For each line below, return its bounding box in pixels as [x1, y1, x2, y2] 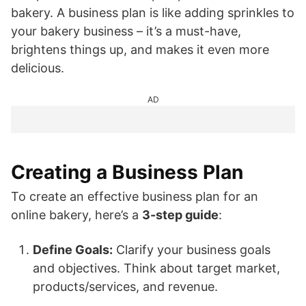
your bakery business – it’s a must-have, [11, 24, 241, 38]
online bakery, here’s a [11, 208, 142, 222]
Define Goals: [33, 242, 113, 257]
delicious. [11, 61, 64, 75]
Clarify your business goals [113, 242, 270, 257]
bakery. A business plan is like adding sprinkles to [11, 5, 294, 20]
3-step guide [142, 208, 219, 222]
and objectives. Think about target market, [33, 261, 280, 275]
